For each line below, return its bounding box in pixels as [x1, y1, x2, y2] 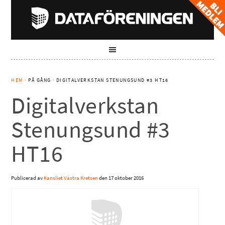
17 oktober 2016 [108, 174, 144, 182]
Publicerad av [11, 174, 44, 182]
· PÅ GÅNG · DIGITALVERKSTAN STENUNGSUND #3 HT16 [23, 77, 169, 83]
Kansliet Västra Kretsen [44, 174, 98, 182]
